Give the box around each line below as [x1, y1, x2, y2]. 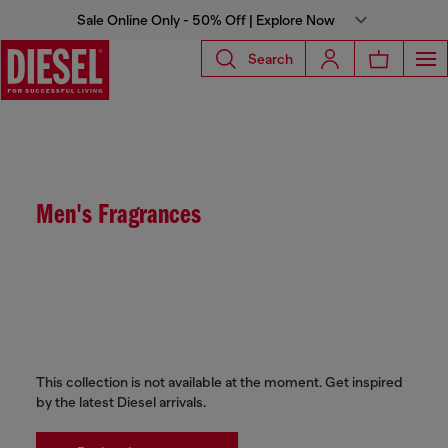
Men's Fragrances [36, 202, 201, 230]
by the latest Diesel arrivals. [36, 394, 206, 410]
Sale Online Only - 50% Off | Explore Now [77, 12, 335, 28]
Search [248, 50, 293, 67]
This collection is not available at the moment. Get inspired [36, 374, 403, 390]
